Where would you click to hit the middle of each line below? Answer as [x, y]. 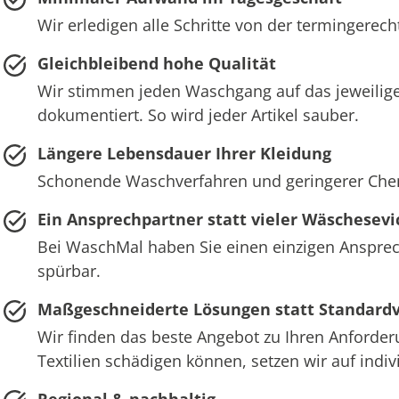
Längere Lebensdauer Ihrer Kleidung [184, 153]
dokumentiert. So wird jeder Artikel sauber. [198, 114]
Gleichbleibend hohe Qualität [156, 63]
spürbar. [69, 270]
